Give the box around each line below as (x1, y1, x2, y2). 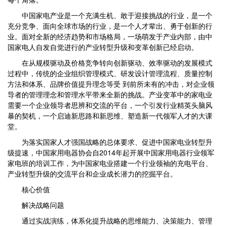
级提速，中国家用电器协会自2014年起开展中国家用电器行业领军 (8, 147, 214, 157)
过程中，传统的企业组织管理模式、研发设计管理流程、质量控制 (8, 68, 212, 78)
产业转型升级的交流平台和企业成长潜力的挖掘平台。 (8, 168, 177, 179)
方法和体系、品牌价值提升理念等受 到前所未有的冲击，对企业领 (8, 79, 214, 89)
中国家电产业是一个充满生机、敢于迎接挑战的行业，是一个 (8, 10, 212, 20)
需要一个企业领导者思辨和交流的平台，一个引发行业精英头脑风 (8, 100, 212, 110)
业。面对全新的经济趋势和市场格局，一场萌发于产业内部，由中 (8, 31, 212, 41)
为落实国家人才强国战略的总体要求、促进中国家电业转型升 (8, 137, 212, 147)
